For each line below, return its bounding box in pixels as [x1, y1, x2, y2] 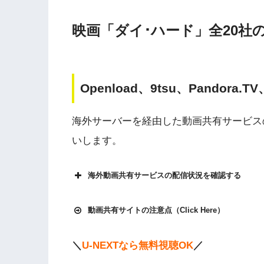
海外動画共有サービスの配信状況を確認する [88, 170, 241, 180]
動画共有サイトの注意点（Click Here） [88, 206, 225, 215]
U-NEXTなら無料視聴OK [82, 239, 193, 251]
